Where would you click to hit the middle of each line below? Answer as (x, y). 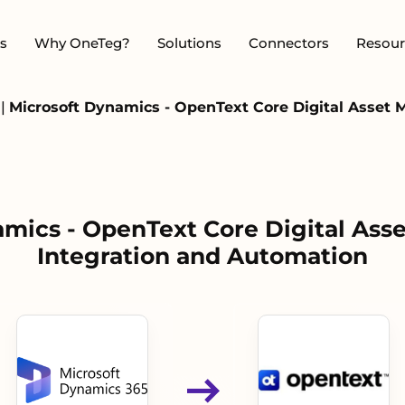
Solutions (189, 42)
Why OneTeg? (82, 42)
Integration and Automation (202, 255)
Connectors (289, 42)
